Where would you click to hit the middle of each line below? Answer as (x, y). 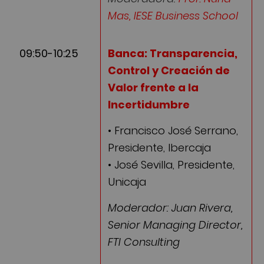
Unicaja (127, 182)
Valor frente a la (153, 87)
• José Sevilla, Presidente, (171, 165)
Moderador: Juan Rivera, (170, 208)
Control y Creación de (169, 70)
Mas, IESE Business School (173, 16)
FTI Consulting (144, 242)
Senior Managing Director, (175, 225)
